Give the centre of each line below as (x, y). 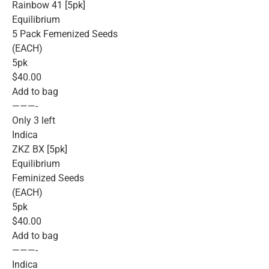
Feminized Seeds (48, 178)
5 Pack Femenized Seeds (65, 34)
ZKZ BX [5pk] (40, 150)
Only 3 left (34, 121)
